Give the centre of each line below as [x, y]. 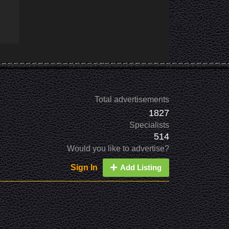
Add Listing [141, 167]
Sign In [84, 167]
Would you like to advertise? [118, 148]
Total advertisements [132, 99]
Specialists [149, 125]
